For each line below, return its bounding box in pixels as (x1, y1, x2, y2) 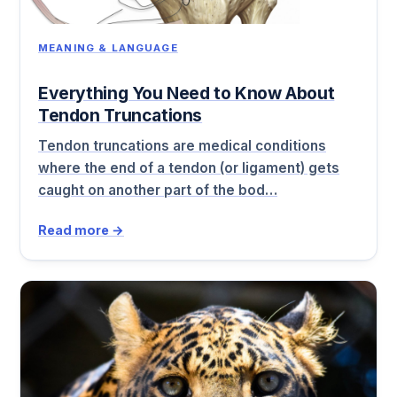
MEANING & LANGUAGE (38, 41, 178, 54)
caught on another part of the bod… (38, 182, 277, 199)
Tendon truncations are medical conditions (38, 137, 326, 155)
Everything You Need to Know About (38, 82, 335, 104)
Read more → (38, 222, 124, 238)
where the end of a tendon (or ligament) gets (38, 160, 339, 177)
